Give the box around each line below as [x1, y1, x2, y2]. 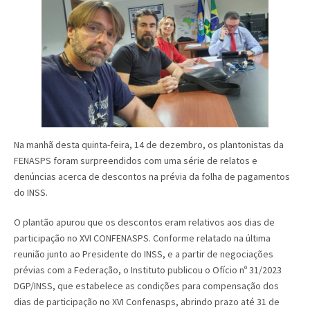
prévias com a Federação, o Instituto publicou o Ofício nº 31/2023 [14, 263, 282, 276]
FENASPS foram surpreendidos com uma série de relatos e [14, 154, 257, 167]
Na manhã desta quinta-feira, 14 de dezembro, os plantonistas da [14, 138, 284, 151]
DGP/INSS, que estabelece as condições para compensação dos [14, 279, 279, 292]
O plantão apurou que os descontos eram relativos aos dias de [14, 215, 275, 228]
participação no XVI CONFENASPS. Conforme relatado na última [14, 231, 271, 244]
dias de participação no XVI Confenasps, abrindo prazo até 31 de [14, 295, 280, 308]
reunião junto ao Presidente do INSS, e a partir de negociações [14, 247, 273, 260]
